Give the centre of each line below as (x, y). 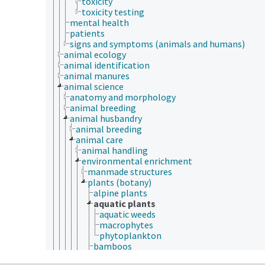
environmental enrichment (137, 161)
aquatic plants (125, 203)
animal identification (107, 65)
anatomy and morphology (123, 97)
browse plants (122, 256)
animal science (94, 86)
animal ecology (95, 54)
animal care (99, 139)
